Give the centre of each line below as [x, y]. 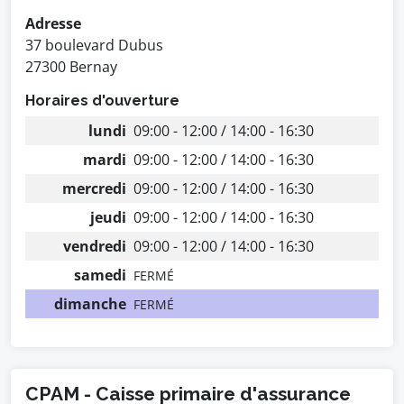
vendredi [95, 246]
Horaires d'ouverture [102, 101]
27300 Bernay [71, 67]
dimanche [90, 304]
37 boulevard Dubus [94, 45]
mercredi [94, 188]
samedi [100, 275]
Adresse [53, 23]
